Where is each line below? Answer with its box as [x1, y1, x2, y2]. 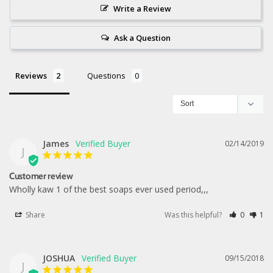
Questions [87, 69, 126, 81]
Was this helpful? [165, 209, 224, 220]
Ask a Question [113, 32, 171, 43]
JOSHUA [43, 252, 75, 264]
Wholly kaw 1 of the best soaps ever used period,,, [9, 183, 208, 195]
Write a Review [113, 2, 171, 14]
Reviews [15, 69, 47, 81]
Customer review [9, 170, 73, 182]
